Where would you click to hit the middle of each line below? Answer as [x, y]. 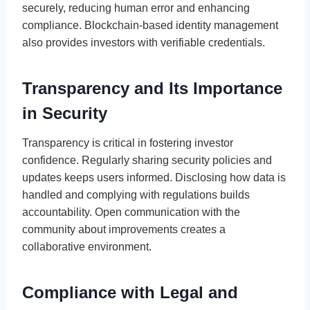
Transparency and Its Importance [152, 88]
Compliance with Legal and [130, 292]
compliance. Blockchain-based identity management [150, 25]
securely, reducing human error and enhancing [136, 8]
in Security [65, 113]
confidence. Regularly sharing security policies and [147, 160]
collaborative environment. [87, 246]
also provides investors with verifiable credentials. [144, 42]
